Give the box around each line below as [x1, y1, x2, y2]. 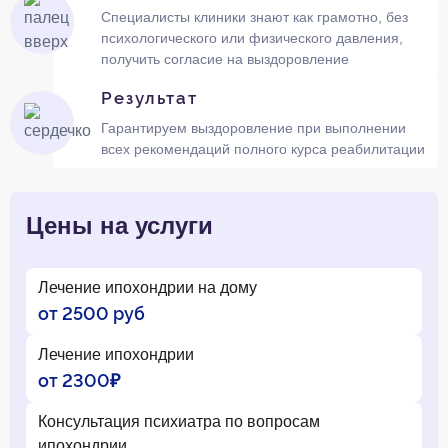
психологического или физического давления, [100, 29, 403, 46]
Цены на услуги [26, 211, 213, 239]
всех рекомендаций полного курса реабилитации [100, 140, 425, 157]
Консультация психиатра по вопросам [38, 412, 320, 430]
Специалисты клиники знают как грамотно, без [100, 8, 408, 25]
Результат [100, 87, 198, 108]
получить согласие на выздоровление [100, 50, 349, 67]
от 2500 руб [38, 302, 145, 324]
